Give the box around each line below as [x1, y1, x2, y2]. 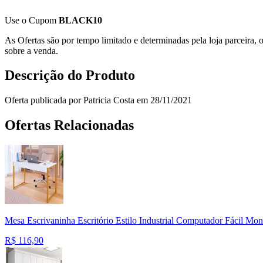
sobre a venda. [5, 45, 58, 56]
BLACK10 [59, 15, 102, 25]
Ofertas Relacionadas [5, 117, 134, 133]
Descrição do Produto [5, 68, 135, 83]
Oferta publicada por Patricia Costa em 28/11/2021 [5, 95, 192, 106]
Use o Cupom [5, 15, 59, 25]
